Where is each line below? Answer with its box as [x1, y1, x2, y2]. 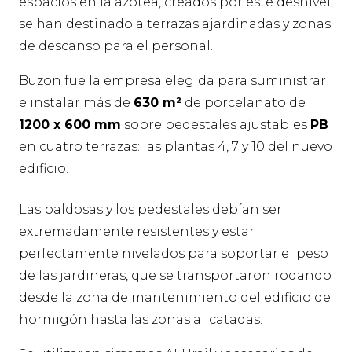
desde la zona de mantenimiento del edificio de [19, 290, 331, 306]
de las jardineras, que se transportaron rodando [19, 268, 332, 284]
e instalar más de [19, 95, 134, 111]
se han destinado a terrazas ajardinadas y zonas [19, 16, 331, 32]
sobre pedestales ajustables [121, 117, 310, 133]
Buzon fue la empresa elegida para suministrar [19, 73, 326, 89]
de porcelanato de [181, 95, 306, 111]
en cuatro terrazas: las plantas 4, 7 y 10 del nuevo [19, 139, 332, 155]
